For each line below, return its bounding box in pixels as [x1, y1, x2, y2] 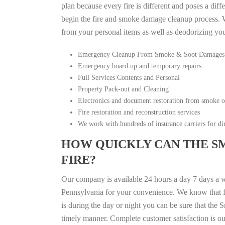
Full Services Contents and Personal [77, 73, 180, 81]
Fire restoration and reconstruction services [77, 108, 200, 116]
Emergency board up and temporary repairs [77, 62, 201, 70]
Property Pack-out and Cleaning [77, 85, 169, 93]
